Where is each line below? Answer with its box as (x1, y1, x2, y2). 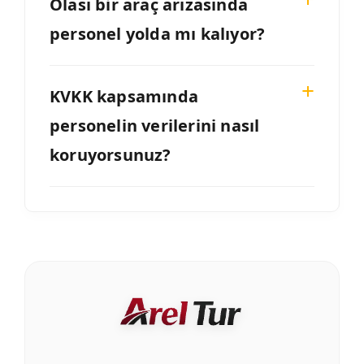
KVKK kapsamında (50, 85, 198, 108)
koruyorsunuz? (50, 144, 171, 167)
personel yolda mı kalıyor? (50, 23, 266, 45)
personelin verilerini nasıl (50, 115, 260, 137)
